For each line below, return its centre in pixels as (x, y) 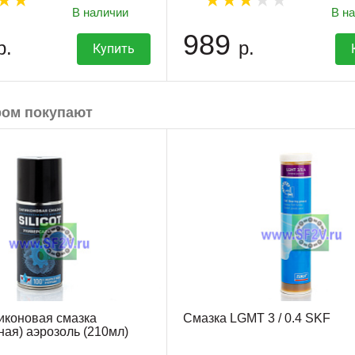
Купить (113, 49)
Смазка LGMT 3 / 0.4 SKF (256, 319)
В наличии (101, 13)
